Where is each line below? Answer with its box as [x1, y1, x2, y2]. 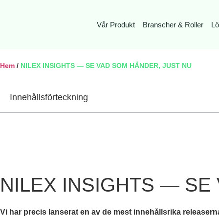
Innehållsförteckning [10, 92, 88, 102]
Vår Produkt [96, 20, 135, 29]
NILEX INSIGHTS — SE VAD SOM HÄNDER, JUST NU [21, 62, 192, 69]
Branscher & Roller [142, 20, 203, 29]
